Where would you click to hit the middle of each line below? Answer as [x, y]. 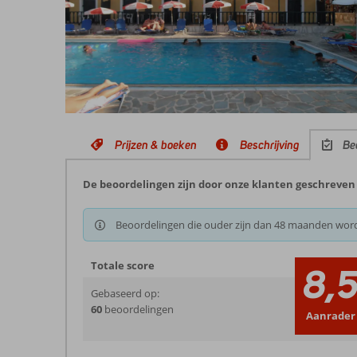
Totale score [123, 265]
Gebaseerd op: [125, 293]
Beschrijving [270, 145]
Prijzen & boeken [156, 145]
